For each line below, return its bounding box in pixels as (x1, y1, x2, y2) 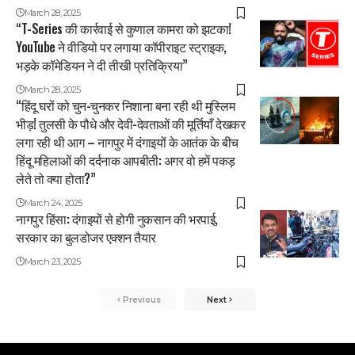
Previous (123, 294, 161, 305)
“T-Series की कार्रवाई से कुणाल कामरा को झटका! (16, 19, 231, 39)
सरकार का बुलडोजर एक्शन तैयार (16, 227, 156, 247)
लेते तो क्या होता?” (16, 169, 95, 189)
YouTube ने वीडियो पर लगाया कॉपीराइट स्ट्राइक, (16, 37, 227, 57)
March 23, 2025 (24, 256, 81, 268)
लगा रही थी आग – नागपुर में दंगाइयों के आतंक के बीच (16, 132, 239, 152)
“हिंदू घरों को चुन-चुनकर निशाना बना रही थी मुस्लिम (16, 96, 235, 116)
